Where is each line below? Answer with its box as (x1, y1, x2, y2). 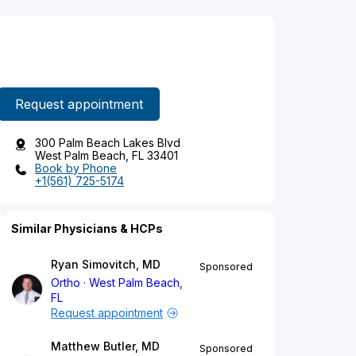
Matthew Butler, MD (51, 339, 160, 354)
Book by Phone (35, 161, 117, 176)
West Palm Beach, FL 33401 (35, 149, 178, 163)
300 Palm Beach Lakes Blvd (35, 136, 180, 150)
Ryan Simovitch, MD (51, 257, 161, 272)
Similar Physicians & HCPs (11, 222, 163, 236)
